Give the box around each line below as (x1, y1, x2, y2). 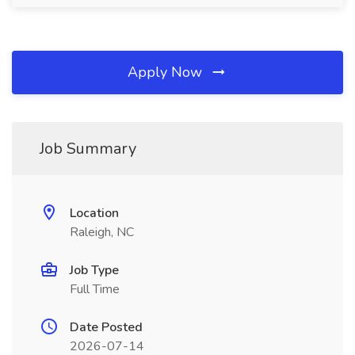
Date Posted (70, 319, 143, 336)
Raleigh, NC (70, 223, 134, 241)
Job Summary (40, 138, 136, 159)
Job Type (70, 261, 119, 279)
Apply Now (128, 63, 206, 82)
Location (70, 204, 119, 222)
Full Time (70, 281, 120, 298)
